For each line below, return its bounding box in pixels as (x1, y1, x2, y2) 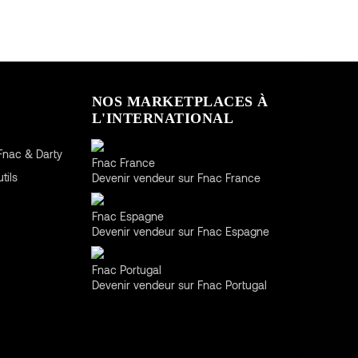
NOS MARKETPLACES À (91, 93, 268, 109)
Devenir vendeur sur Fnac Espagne (91, 224, 269, 238)
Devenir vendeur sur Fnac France (91, 170, 261, 185)
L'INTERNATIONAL (91, 109, 233, 126)
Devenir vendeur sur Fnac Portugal (91, 277, 267, 292)
